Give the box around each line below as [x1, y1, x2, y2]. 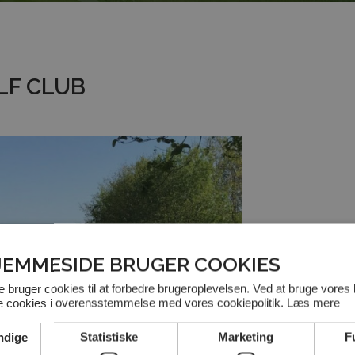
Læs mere [287, 296, 340, 309]
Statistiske [80, 330, 139, 343]
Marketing [218, 330, 274, 343]
